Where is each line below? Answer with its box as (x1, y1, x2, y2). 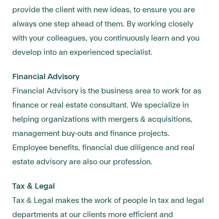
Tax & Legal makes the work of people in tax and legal (12, 197, 204, 205)
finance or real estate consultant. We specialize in (12, 101, 189, 109)
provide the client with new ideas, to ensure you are (12, 6, 195, 14)
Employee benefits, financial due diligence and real (12, 144, 195, 152)
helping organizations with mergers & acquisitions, (12, 115, 193, 124)
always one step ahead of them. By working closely (12, 20, 193, 28)
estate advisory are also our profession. (12, 158, 153, 166)
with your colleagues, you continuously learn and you (12, 34, 199, 43)
